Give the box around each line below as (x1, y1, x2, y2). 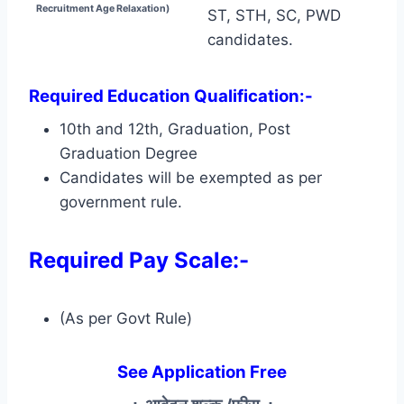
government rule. (60, 192, 182, 211)
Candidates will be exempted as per (60, 168, 322, 187)
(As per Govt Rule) (60, 308, 192, 327)
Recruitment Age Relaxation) (35, 2, 170, 14)
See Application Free (117, 361, 287, 382)
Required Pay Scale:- (29, 246, 254, 273)
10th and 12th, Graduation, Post (60, 119, 290, 138)
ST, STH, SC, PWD (207, 5, 341, 24)
